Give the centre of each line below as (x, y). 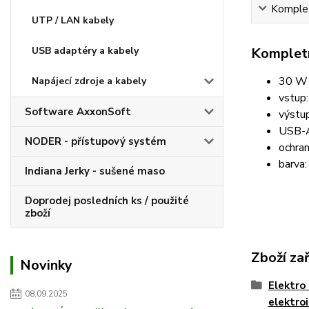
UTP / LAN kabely (73, 20)
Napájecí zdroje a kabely (89, 81)
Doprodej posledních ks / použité (107, 201)
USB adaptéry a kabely (85, 51)
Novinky (46, 265)
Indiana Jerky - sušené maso (95, 171)
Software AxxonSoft (78, 112)
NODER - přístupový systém (96, 141)
